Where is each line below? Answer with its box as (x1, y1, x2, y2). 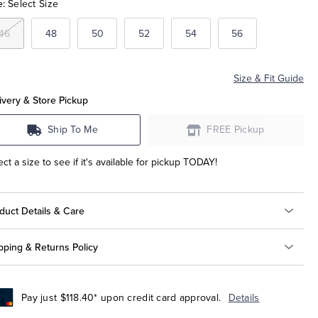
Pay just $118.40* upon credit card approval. (21, 291, 221, 304)
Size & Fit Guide (234, 72, 304, 85)
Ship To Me (47, 124, 99, 136)
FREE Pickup (207, 124, 265, 136)
